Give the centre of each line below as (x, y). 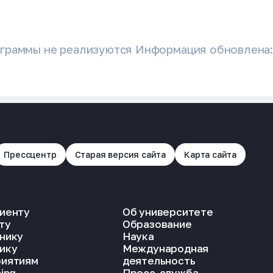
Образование (157, 224)
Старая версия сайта (120, 154)
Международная (165, 248)
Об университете (168, 211)
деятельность (159, 260)
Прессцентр (30, 154)
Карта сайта (211, 154)
